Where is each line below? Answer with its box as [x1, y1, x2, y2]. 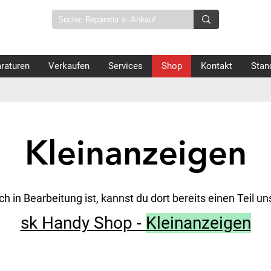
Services [108, 60, 143, 71]
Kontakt [201, 60, 232, 71]
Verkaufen [48, 60, 90, 71]
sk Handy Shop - [20, 212, 146, 233]
